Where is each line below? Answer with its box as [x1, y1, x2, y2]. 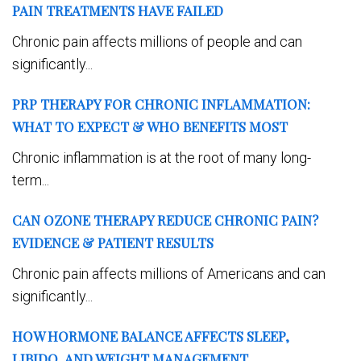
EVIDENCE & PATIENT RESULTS [12, 233, 214, 251]
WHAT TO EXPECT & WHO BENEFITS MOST [12, 117, 288, 135]
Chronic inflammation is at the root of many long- [12, 148, 311, 166]
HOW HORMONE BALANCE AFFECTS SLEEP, [12, 326, 289, 345]
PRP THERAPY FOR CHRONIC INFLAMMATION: [12, 94, 310, 113]
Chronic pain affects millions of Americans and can [12, 264, 326, 282]
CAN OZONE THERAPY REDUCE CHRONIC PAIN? [12, 210, 318, 229]
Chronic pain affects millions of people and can [12, 32, 302, 50]
